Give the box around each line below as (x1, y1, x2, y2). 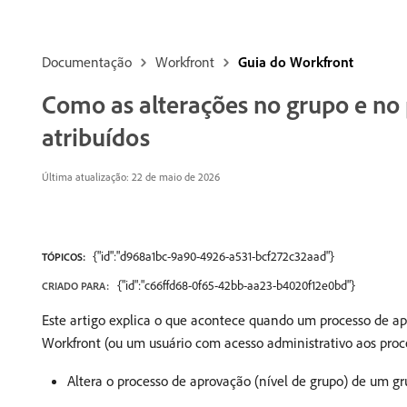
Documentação (42, 53, 132, 71)
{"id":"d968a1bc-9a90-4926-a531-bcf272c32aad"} (93, 248, 334, 264)
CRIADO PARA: (42, 279, 109, 293)
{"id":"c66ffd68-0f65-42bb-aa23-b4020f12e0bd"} (117, 277, 355, 293)
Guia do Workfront (238, 53, 353, 71)
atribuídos (42, 121, 150, 153)
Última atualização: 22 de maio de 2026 (42, 170, 220, 184)
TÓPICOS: (42, 250, 85, 263)
